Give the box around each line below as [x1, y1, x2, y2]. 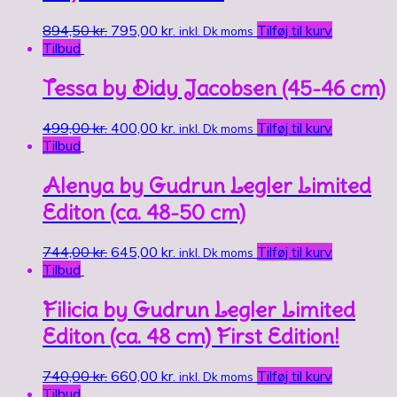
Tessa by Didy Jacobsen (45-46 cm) [43, 74, 385, 102]
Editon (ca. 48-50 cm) [43, 198, 245, 225]
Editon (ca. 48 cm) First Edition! [43, 322, 339, 349]
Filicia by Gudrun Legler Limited [43, 295, 355, 323]
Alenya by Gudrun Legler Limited [43, 171, 371, 198]
